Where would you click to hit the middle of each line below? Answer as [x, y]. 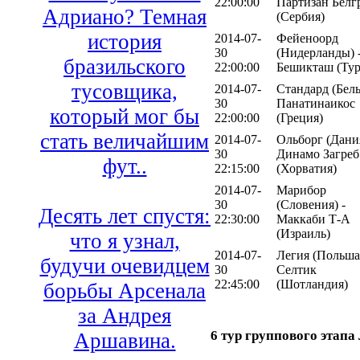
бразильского [125, 67]
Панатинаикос [316, 104]
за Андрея [125, 316]
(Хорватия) [307, 169]
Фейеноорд [307, 39]
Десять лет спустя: [125, 217]
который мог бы [125, 117]
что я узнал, [125, 241]
